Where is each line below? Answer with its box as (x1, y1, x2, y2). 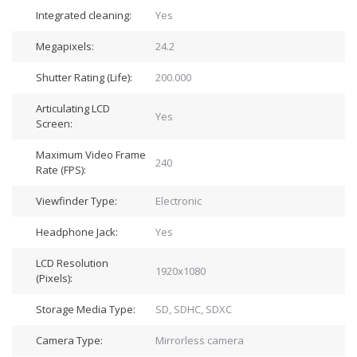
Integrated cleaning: (36, 8, 131, 22)
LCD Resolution (36, 256, 108, 270)
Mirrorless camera (155, 333, 244, 347)
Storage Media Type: (36, 302, 135, 316)
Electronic (155, 194, 202, 208)
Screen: (36, 116, 73, 131)
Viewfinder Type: (36, 194, 117, 208)
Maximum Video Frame (36, 147, 146, 162)
